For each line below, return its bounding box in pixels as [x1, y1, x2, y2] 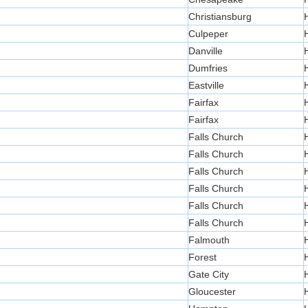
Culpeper [188, 28, 228, 40]
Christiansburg [188, 11, 252, 23]
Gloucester [188, 286, 236, 298]
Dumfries [188, 63, 228, 74]
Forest [188, 252, 217, 263]
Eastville [188, 80, 224, 91]
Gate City [188, 269, 229, 280]
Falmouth [188, 234, 230, 246]
